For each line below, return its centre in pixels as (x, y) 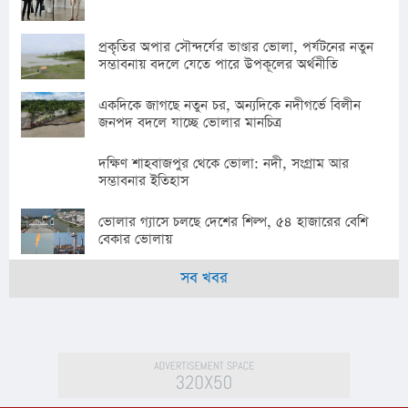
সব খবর (204, 279)
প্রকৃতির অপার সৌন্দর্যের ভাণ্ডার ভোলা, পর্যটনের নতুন (236, 47)
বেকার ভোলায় (135, 240)
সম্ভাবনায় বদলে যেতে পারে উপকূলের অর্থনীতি (218, 65)
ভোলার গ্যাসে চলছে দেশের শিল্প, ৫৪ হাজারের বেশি (233, 222)
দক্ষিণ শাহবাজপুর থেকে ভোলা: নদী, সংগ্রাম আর (224, 164)
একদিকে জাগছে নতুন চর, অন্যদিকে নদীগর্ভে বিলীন (229, 106)
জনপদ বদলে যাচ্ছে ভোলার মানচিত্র (190, 123)
